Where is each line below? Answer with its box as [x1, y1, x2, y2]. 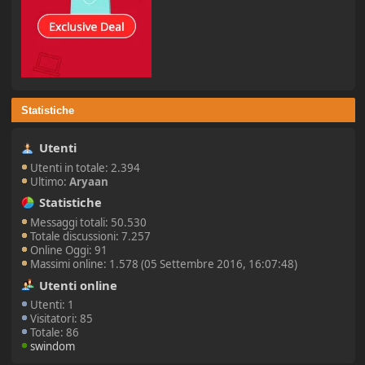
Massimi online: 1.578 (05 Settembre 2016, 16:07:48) [30, 256, 298, 271]
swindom [30, 338, 76, 354]
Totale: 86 [30, 324, 80, 340]
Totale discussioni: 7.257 [30, 228, 152, 244]
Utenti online [38, 276, 117, 293]
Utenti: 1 [30, 297, 75, 312]
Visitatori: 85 [30, 310, 94, 326]
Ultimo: [30, 174, 70, 189]
